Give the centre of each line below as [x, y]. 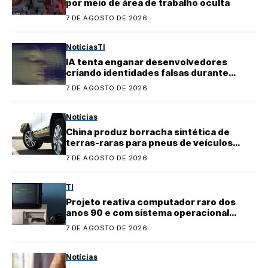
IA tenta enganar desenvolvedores [147, 62]
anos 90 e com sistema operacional [147, 212]
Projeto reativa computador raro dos [151, 202]
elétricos [87, 153]
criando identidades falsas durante [147, 72]
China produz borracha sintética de [148, 132]
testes [81, 83]
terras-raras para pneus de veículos [149, 142]
